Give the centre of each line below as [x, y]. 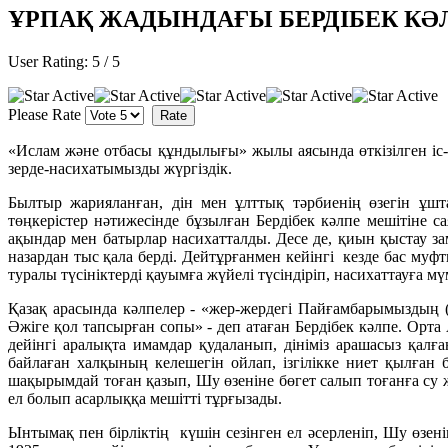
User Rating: [50, 61]
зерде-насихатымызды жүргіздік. [120, 168]
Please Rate [44, 114]
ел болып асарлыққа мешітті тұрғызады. [145, 398]
